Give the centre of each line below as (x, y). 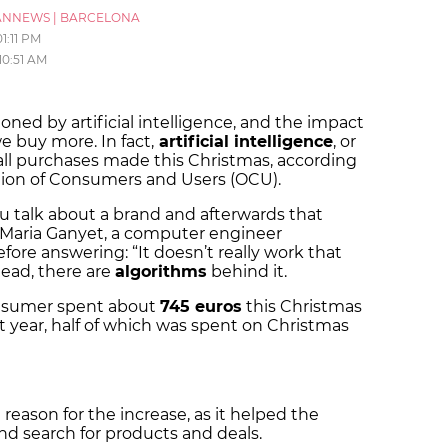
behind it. (251, 272)
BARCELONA (100, 18)
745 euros (201, 307)
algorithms (161, 272)
